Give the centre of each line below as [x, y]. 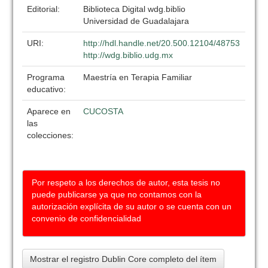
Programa [46, 77]
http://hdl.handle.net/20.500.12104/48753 [162, 43]
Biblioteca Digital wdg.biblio [135, 9]
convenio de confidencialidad [87, 218]
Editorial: [45, 9]
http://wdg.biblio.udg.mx [128, 55]
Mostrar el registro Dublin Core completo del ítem [124, 259]
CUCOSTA [103, 111]
